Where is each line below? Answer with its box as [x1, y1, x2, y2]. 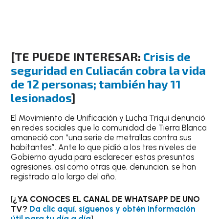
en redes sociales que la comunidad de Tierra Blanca [11, 123, 207, 133]
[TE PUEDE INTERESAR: [11, 49, 144, 64]
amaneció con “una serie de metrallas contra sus [11, 132, 192, 143]
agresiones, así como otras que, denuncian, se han [11, 162, 197, 172]
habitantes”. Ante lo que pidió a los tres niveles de [11, 142, 197, 153]
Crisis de [143, 49, 191, 64]
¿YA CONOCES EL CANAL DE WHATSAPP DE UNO [13, 194, 200, 204]
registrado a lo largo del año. [11, 172, 117, 182]
